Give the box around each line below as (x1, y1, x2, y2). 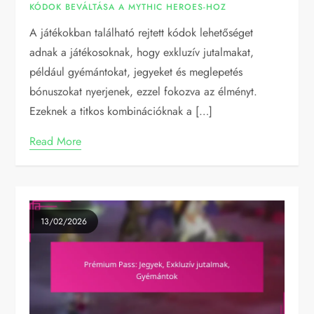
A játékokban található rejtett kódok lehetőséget (29, 24, 254, 41)
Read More (29, 132, 82, 149)
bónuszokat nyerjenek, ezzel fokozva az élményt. (29, 83, 258, 100)
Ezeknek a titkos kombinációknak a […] (29, 102, 213, 119)
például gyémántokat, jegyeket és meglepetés (29, 63, 243, 80)
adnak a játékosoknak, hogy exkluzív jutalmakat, (29, 43, 254, 60)
